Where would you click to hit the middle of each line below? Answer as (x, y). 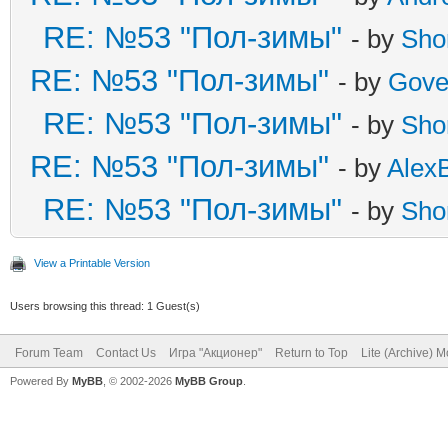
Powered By (41, 380)
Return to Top (311, 352)
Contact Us (126, 352)
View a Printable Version (92, 262)
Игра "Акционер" (215, 352)
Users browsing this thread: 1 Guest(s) (105, 305)
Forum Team (49, 352)
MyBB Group (209, 380)
